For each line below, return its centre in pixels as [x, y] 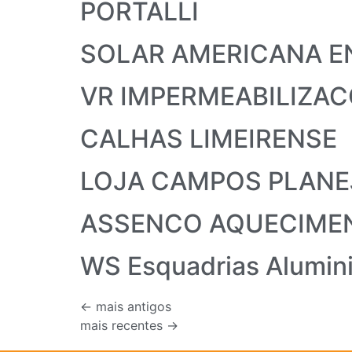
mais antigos [132, 306]
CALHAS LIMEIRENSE [209, 138]
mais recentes [123, 325]
